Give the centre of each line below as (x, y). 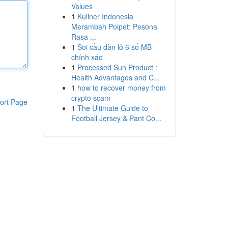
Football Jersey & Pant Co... (116, 118)
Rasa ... (83, 37)
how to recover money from (121, 88)
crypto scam (91, 98)
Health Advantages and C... (115, 77)
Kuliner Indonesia (105, 16)
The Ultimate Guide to (112, 108)
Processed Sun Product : (117, 67)
